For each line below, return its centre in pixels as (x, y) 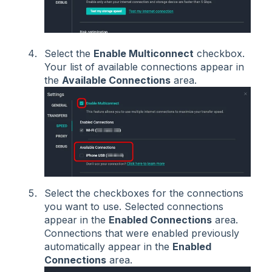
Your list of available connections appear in (144, 66)
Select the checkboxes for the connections (144, 193)
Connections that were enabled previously (142, 233)
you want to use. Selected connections (134, 206)
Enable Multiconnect (144, 53)
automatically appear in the (108, 246)
